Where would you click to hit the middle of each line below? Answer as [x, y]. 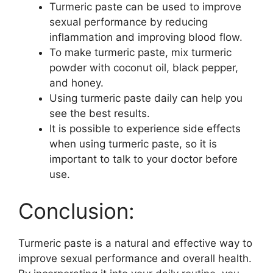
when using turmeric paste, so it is [133, 144]
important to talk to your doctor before [144, 159]
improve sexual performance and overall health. [135, 258]
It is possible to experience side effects [145, 129]
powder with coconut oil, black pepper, [144, 68]
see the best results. [100, 113]
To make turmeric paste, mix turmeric [140, 52]
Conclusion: [76, 211]
